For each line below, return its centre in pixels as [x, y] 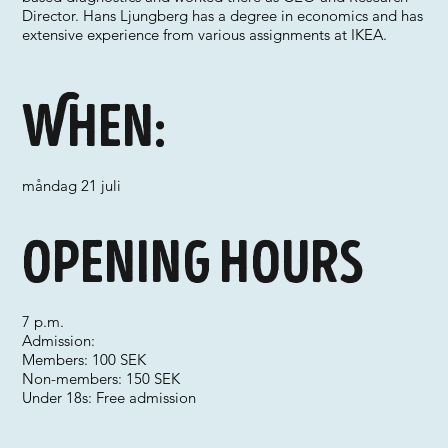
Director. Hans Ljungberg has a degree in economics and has [223, 15]
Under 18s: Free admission [109, 397]
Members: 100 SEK [84, 359]
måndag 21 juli [72, 185]
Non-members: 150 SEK [101, 378]
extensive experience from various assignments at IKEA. [205, 34]
